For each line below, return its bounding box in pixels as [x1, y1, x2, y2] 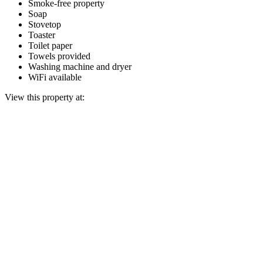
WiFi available [28, 72, 82, 82]
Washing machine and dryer [28, 61, 131, 72]
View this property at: [5, 92, 85, 102]
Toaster [28, 29, 55, 40]
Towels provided [28, 50, 90, 61]
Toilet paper [28, 40, 72, 50]
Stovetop [28, 19, 61, 29]
